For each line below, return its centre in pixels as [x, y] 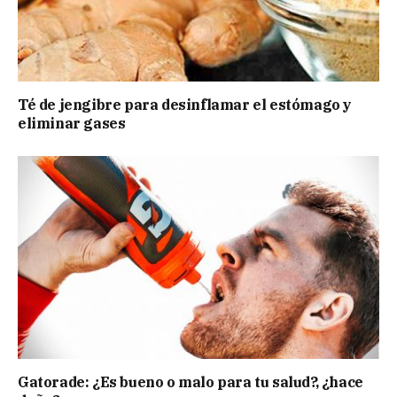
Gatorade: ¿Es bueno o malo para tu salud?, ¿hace [191, 382]
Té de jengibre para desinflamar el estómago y [185, 104]
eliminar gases [72, 123]
